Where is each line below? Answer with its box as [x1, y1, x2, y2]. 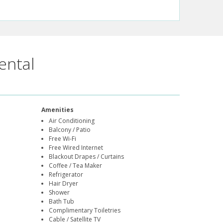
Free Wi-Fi [49, 134, 77, 143]
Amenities [41, 106, 74, 114]
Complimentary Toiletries [49, 206, 121, 215]
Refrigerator [49, 170, 84, 179]
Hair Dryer [49, 179, 79, 188]
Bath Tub [49, 197, 75, 206]
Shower [49, 188, 70, 197]
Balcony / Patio [49, 125, 91, 134]
